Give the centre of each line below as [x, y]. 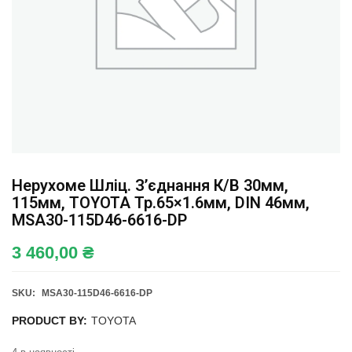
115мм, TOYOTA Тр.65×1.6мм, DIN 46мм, [161, 203]
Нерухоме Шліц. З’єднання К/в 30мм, [150, 185]
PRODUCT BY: [49, 321]
